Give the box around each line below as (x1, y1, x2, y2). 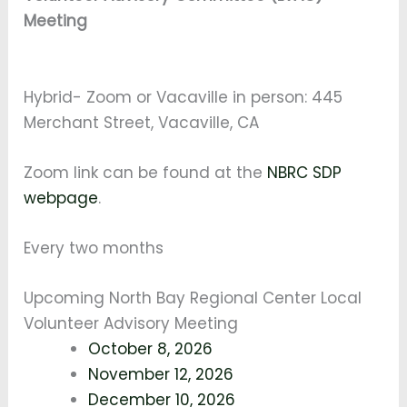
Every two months (24, 237, 164, 260)
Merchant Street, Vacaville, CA (24, 111, 260, 134)
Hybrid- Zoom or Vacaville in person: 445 (24, 85, 343, 108)
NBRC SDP (267, 161, 342, 184)
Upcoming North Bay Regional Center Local (24, 287, 362, 310)
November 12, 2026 (88, 363, 234, 386)
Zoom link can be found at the (24, 161, 268, 184)
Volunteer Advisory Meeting (24, 313, 239, 335)
